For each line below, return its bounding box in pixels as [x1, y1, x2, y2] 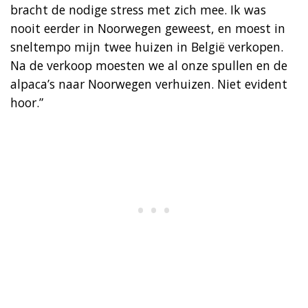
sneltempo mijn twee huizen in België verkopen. [10, 38, 283, 55]
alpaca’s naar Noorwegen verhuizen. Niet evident [10, 75, 287, 92]
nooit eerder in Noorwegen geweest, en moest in [10, 19, 285, 36]
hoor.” [10, 93, 43, 111]
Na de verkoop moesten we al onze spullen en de [10, 56, 287, 74]
